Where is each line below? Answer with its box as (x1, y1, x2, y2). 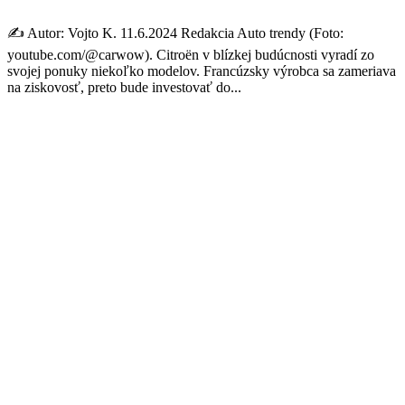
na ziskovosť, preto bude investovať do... (7, 79, 241, 95)
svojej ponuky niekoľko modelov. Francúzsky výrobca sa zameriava (7, 62, 396, 79)
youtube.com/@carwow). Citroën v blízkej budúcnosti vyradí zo (7, 46, 374, 62)
